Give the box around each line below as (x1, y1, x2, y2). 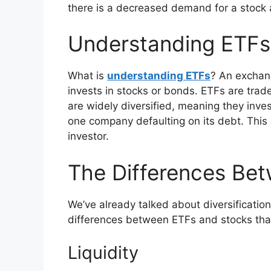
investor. (68, 130, 112, 143)
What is (68, 70, 107, 82)
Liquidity (68, 242, 139, 264)
